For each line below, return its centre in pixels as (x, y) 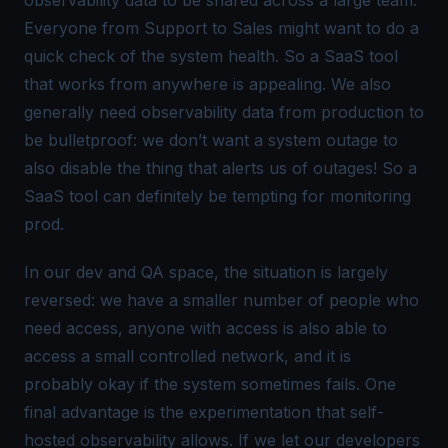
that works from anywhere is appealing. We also (207, 83)
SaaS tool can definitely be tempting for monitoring (217, 195)
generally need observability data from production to (224, 111)
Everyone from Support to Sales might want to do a (221, 27)
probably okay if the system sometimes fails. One (210, 383)
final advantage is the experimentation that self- (204, 411)
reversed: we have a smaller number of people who (221, 299)
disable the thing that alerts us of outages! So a (236, 167)
